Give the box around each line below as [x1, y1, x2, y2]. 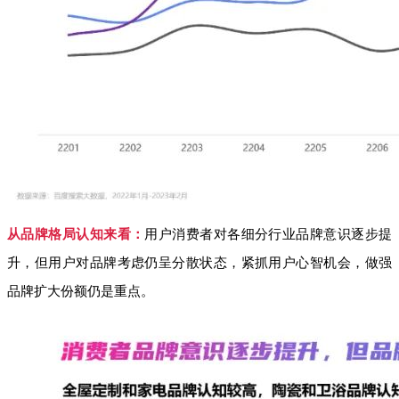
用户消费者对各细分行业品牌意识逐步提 [144, 226, 393, 241]
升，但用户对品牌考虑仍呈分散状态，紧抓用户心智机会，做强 [7, 255, 392, 270]
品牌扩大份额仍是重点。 [7, 283, 154, 298]
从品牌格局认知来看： [7, 226, 145, 241]
